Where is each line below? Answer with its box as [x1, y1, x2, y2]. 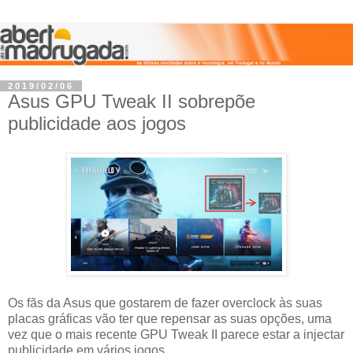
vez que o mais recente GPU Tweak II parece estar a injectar [8, 328, 344, 342]
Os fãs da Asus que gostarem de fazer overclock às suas [8, 296, 322, 310]
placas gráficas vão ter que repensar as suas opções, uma [8, 312, 332, 326]
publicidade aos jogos [8, 112, 186, 134]
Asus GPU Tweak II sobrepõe [8, 90, 255, 112]
